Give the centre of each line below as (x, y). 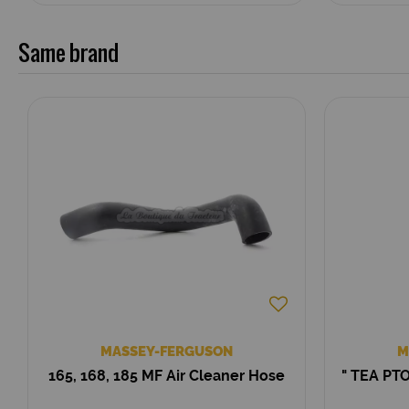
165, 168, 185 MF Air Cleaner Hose (167, 376)
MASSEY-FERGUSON (167, 351)
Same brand (68, 52)
